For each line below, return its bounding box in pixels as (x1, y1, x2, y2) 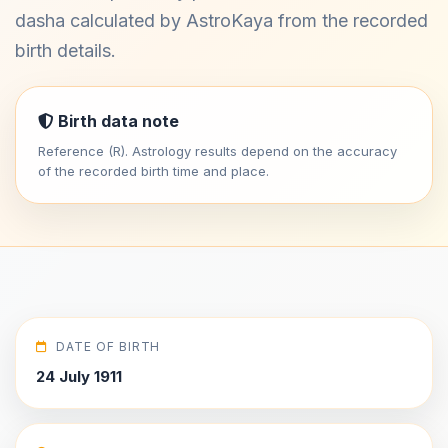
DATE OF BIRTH (55, 339, 161, 354)
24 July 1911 (36, 367, 122, 386)
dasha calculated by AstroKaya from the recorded (15, 10, 428, 31)
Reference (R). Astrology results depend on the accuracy (38, 143, 397, 159)
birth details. (15, 40, 116, 61)
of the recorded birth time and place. (38, 163, 269, 179)
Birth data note (54, 111, 179, 131)
